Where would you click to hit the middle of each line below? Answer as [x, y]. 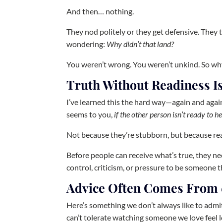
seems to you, [90, 114]
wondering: [87, 44]
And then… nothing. [100, 11]
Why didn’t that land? [141, 44]
